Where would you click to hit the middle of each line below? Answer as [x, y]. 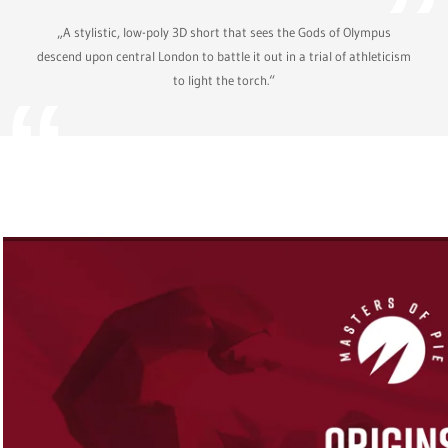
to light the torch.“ [224, 80]
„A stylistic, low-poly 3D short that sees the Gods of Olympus [224, 32]
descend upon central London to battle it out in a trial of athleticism [224, 56]
